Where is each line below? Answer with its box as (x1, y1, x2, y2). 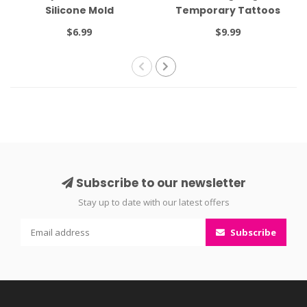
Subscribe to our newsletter (73, 174, 246, 191)
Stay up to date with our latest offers (77, 195, 230, 208)
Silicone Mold (45, 3, 114, 17)
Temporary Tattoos (175, 3, 280, 17)
